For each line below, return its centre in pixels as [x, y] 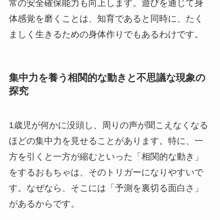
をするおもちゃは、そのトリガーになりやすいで [106, 172]
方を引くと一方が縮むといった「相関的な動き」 [106, 156]
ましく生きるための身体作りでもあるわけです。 [106, 34]
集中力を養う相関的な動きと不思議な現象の [107, 78]
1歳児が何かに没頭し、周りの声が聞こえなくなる [108, 125]
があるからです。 [44, 204]
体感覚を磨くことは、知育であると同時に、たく [106, 18]
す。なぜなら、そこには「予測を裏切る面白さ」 [106, 188]
